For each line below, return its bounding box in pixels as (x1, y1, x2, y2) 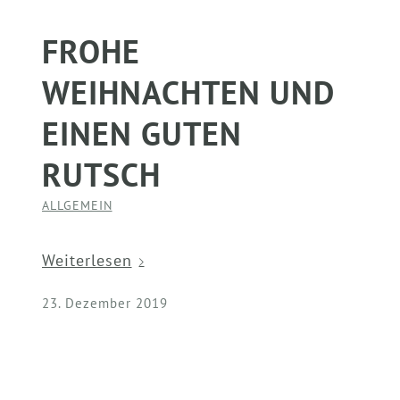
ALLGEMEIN (41, 196, 112, 214)
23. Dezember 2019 (41, 295, 168, 312)
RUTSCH (41, 154, 161, 196)
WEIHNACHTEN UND (41, 71, 335, 114)
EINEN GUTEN (41, 112, 242, 155)
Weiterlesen (41, 249, 132, 271)
